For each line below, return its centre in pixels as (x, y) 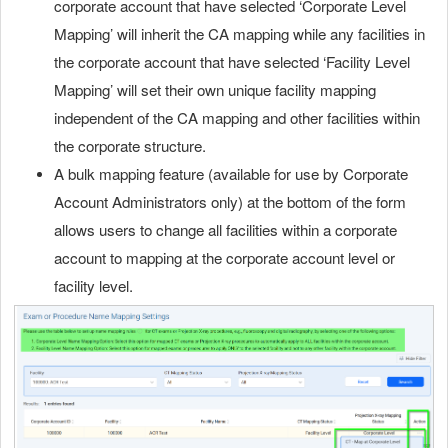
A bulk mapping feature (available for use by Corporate (231, 173)
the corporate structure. (134, 145)
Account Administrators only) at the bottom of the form (230, 201)
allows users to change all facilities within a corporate (225, 229)
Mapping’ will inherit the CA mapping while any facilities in (239, 33)
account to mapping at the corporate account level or (224, 257)
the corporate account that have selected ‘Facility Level (232, 61)
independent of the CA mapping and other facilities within (237, 117)
